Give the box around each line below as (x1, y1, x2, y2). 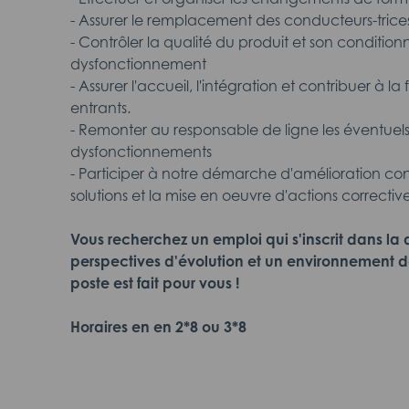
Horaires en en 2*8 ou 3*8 (70, 318, 246, 336)
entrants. (70, 99, 131, 117)
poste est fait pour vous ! (70, 274, 239, 292)
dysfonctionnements (70, 142, 212, 161)
